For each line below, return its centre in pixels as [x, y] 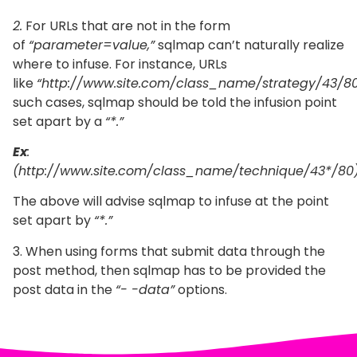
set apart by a [59, 121]
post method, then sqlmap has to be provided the [169, 270]
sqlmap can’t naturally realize [249, 45]
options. [201, 289]
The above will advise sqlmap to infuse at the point [171, 202]
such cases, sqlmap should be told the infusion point [175, 102]
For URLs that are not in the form [126, 25]
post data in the [64, 289]
